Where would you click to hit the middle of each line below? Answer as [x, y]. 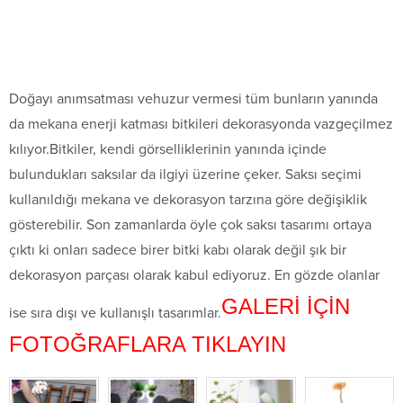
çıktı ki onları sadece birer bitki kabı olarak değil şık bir [178, 251]
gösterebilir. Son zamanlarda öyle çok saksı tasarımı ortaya [190, 225]
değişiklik [337, 200]
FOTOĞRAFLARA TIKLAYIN [148, 345]
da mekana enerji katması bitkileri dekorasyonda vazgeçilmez [201, 125]
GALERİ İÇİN [286, 307]
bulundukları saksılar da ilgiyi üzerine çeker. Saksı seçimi [185, 175]
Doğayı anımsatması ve [81, 99]
